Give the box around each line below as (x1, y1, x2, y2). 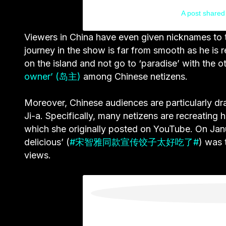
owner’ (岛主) (24, 71, 81, 82)
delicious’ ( (24, 136, 70, 147)
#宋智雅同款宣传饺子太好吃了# (70, 136, 199, 147)
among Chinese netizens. (81, 71, 188, 82)
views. (24, 149, 51, 160)
